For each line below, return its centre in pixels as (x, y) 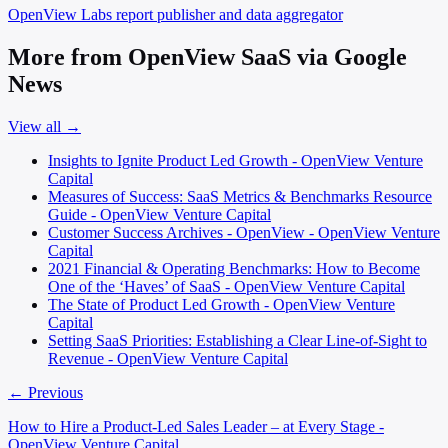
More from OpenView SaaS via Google (207, 57)
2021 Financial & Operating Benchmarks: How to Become (234, 268)
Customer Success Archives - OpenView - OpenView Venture (244, 232)
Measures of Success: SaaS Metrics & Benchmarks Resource (240, 196)
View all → (44, 126)
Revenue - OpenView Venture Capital (168, 358)
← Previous (45, 392)
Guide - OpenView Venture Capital (159, 214)
